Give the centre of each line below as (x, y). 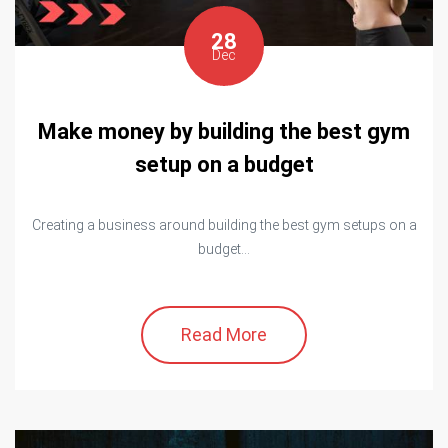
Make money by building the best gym (224, 132)
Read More (224, 335)
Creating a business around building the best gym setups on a (224, 225)
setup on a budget (224, 165)
